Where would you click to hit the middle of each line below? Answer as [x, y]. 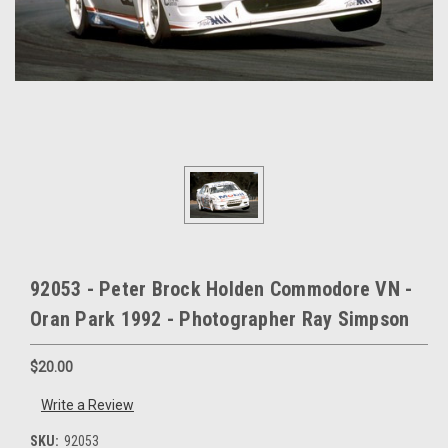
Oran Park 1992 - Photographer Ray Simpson [220, 318]
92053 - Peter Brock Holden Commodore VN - [221, 288]
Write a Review [87, 405]
